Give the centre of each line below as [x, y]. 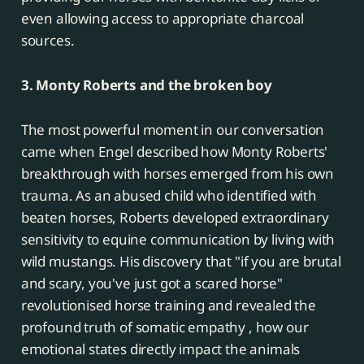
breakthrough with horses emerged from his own [178, 174]
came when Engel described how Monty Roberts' [174, 152]
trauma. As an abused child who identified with [169, 196]
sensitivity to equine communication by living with [178, 240]
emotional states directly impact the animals [160, 349]
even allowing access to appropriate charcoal [162, 19]
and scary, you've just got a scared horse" [152, 284]
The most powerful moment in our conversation [173, 130]
